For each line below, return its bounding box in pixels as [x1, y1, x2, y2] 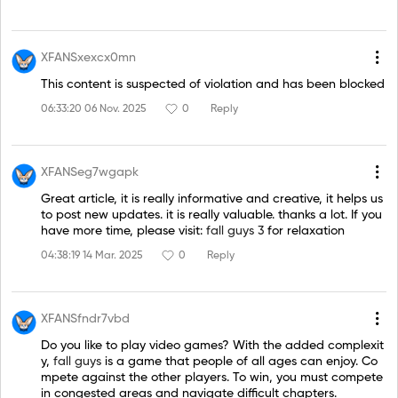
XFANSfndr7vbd [41, 313, 130, 326]
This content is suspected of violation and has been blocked [41, 77, 385, 91]
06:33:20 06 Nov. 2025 [41, 104, 147, 115]
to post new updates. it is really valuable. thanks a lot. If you [41, 208, 382, 221]
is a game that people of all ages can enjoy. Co [101, 354, 378, 368]
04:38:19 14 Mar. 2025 [41, 251, 143, 262]
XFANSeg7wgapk [41, 166, 139, 179]
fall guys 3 [206, 224, 264, 237]
